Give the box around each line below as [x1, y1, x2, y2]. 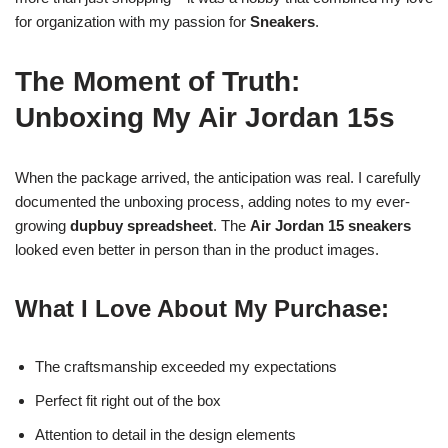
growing [15, 217, 70, 234]
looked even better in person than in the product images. [15, 241, 379, 258]
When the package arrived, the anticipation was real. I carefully [15, 169, 421, 186]
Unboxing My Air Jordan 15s [15, 102, 395, 133]
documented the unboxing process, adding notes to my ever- [15, 193, 410, 210]
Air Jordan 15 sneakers [250, 217, 411, 234]
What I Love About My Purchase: [15, 295, 389, 322]
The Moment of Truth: [15, 66, 300, 97]
